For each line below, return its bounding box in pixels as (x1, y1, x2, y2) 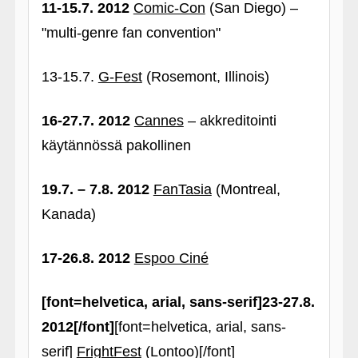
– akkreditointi (183, 113, 276, 129)
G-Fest (97, 69, 142, 85)
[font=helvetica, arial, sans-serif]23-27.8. (41, 294, 315, 310)
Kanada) (41, 206, 96, 222)
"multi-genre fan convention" (41, 25, 221, 41)
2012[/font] (41, 319, 114, 335)
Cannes (133, 113, 184, 129)
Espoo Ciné (133, 250, 209, 266)
